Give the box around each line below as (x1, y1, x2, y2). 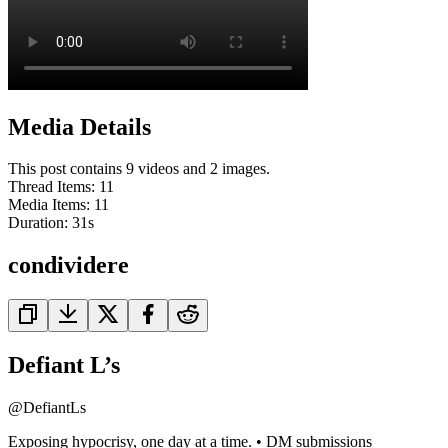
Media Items (8, 196, 86, 214)
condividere (8, 252, 129, 279)
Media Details (8, 113, 151, 140)
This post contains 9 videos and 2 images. (8, 160, 270, 178)
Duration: (8, 214, 72, 232)
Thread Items (8, 178, 91, 196)
